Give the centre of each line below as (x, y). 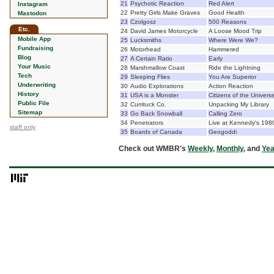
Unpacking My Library (239, 104)
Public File (34, 103)
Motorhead (146, 49)
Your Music (34, 66)
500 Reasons (228, 22)
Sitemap (30, 112)
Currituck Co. (148, 104)
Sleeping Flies (150, 77)
